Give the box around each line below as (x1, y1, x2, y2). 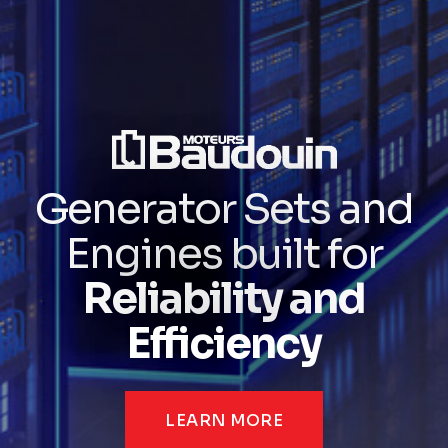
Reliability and (83, 271, 365, 325)
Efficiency (127, 316, 321, 370)
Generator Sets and (35, 181, 413, 235)
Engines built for (66, 226, 382, 280)
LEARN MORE (165, 409, 283, 431)
